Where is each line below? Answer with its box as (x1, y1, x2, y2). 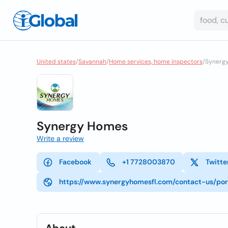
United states (37, 58, 76, 66)
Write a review (37, 134, 84, 143)
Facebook (59, 157, 92, 166)
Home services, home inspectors (109, 58, 203, 66)
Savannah (78, 58, 106, 66)
